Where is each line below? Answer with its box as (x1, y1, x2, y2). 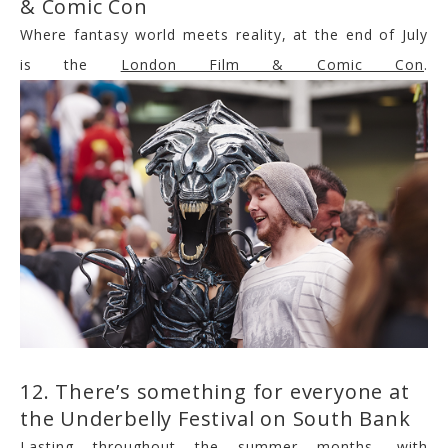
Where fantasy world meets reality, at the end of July (20, 25, 428, 45)
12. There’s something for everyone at (20, 377, 410, 405)
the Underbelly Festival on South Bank (20, 404, 411, 432)
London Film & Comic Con (120, 55, 425, 75)
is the (20, 55, 121, 75)
